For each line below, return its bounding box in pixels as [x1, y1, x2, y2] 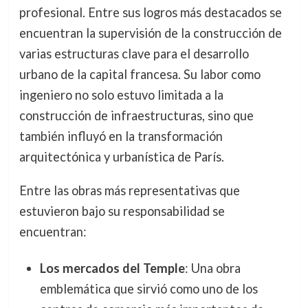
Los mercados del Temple [39, 260, 185, 276]
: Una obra [184, 260, 241, 276]
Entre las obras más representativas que [19, 182, 240, 198]
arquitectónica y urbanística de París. [19, 149, 224, 165]
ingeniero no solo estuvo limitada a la [19, 87, 223, 103]
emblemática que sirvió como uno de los [39, 280, 258, 296]
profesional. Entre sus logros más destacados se [19, 5, 282, 21]
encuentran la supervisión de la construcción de [19, 25, 282, 41]
